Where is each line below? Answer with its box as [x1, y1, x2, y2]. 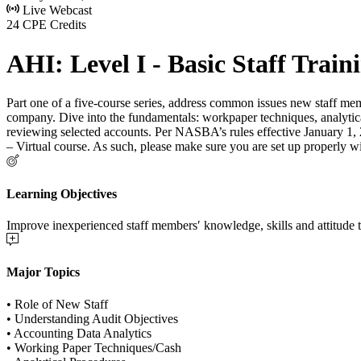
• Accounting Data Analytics [6, 326, 151, 340]
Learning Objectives [6, 186, 117, 201]
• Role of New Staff [6, 297, 108, 311]
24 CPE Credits [6, 17, 86, 31]
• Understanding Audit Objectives [6, 311, 178, 326]
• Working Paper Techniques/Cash [6, 340, 181, 355]
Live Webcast [19, 2, 92, 17]
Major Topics [6, 265, 80, 280]
